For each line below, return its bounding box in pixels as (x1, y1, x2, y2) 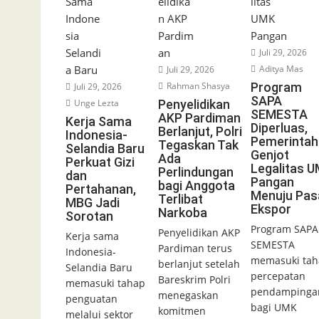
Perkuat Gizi (66, 155, 135, 170)
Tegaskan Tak (157, 137, 239, 153)
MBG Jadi (66, 195, 120, 211)
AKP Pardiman (157, 110, 241, 126)
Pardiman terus (157, 241, 232, 256)
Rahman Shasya (164, 80, 230, 93)
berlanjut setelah (157, 257, 240, 271)
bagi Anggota (157, 178, 235, 194)
